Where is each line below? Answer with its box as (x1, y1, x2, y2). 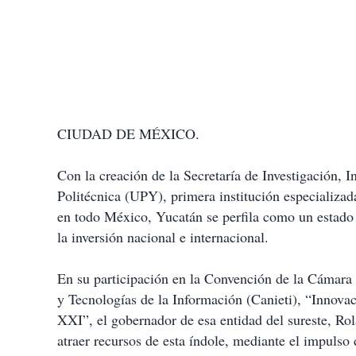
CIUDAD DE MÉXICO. (57, 124, 199, 144)
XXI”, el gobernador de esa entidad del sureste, (57, 310, 335, 330)
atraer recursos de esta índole (57, 331, 225, 350)
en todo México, (57, 207, 156, 226)
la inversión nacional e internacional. (57, 227, 269, 247)
